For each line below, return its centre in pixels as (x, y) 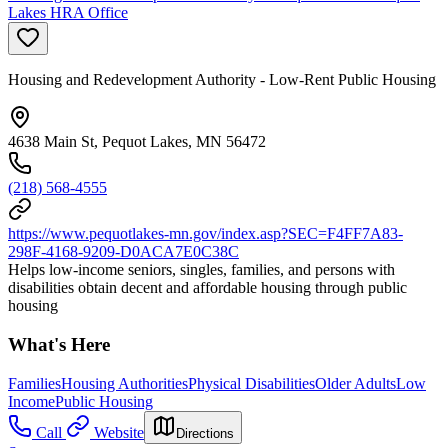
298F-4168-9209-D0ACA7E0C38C (123, 252)
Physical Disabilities (251, 383)
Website (119, 432)
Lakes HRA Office (68, 13)
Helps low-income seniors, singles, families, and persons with (201, 270)
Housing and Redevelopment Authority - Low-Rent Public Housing (222, 80)
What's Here (59, 344)
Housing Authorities (124, 383)
